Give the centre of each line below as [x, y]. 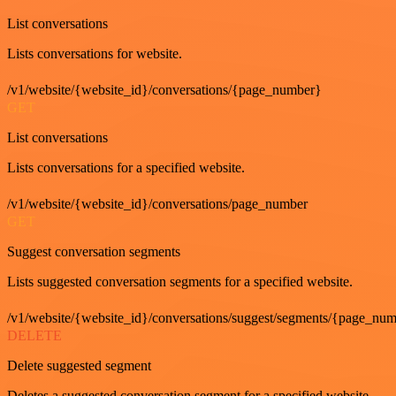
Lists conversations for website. [95, 53]
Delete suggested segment [79, 365]
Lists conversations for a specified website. [126, 167]
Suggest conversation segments [94, 251]
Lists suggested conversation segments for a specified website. [180, 281]
